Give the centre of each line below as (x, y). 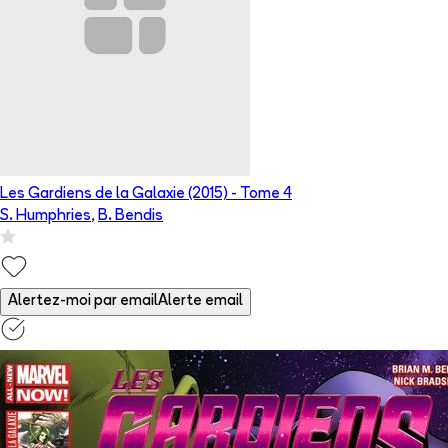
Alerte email (200, 302)
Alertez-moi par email (83, 302)
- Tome (255, 195)
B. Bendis (130, 217)
